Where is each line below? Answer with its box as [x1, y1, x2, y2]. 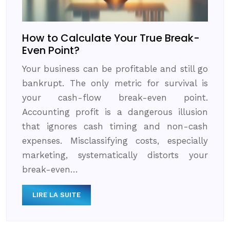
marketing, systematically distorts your [22, 149, 208, 160]
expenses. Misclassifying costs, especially [22, 135, 208, 146]
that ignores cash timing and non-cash [22, 121, 208, 131]
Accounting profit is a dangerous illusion [22, 106, 208, 117]
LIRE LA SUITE [32, 190, 81, 199]
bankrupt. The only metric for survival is [22, 78, 208, 88]
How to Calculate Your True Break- [22, 30, 200, 45]
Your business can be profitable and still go [22, 63, 208, 74]
